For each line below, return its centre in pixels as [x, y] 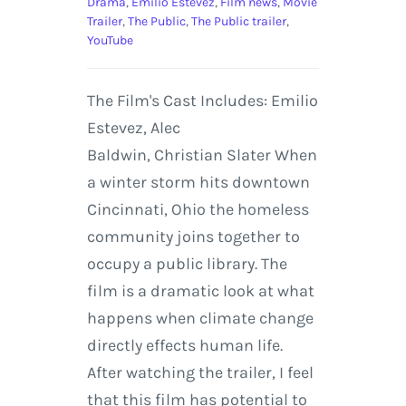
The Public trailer [238, 21]
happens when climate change [200, 318]
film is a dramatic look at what [200, 290]
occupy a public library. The [187, 263]
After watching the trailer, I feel [200, 372]
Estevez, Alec [133, 127]
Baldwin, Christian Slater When [202, 155]
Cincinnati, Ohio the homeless [198, 209]
